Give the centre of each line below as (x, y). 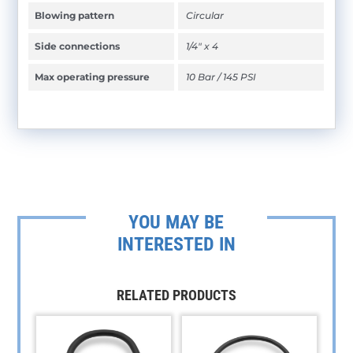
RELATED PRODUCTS (176, 295)
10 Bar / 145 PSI (221, 76)
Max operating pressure (93, 76)
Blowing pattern (75, 15)
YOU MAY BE (176, 222)
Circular (205, 15)
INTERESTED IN (176, 244)
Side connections (78, 46)
